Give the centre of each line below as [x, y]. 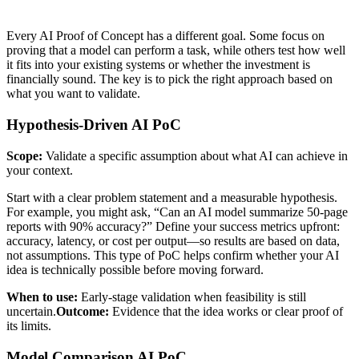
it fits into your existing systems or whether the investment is [158, 65]
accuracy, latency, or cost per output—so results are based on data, [173, 240]
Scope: [24, 155]
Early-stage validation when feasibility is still [192, 296]
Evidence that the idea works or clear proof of [226, 311]
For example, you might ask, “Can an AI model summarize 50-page [177, 212]
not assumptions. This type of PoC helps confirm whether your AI [173, 255]
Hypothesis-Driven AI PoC [94, 125]
